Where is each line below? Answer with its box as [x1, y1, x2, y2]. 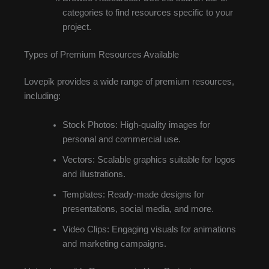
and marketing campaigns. [62, 238, 166, 249]
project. [62, 22, 91, 32]
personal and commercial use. [62, 134, 181, 144]
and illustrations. [62, 169, 125, 179]
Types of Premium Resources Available [24, 49, 179, 59]
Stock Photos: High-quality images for [62, 119, 210, 130]
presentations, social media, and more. [62, 204, 214, 214]
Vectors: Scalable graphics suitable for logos [62, 154, 235, 165]
